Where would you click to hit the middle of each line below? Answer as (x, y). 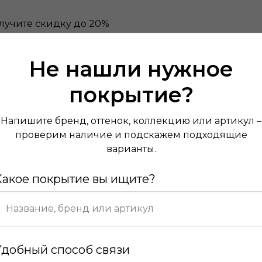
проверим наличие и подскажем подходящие (131, 135)
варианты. (131, 149)
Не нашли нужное (131, 69)
